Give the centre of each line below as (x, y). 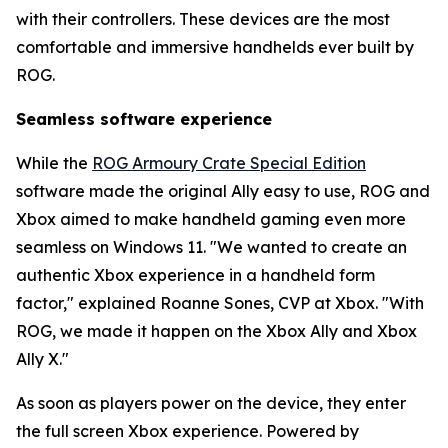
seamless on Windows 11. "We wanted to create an (211, 247)
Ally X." (42, 359)
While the (54, 163)
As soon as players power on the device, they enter (211, 403)
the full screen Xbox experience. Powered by (187, 431)
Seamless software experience (144, 119)
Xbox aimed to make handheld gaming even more (211, 219)
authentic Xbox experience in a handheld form (195, 275)
